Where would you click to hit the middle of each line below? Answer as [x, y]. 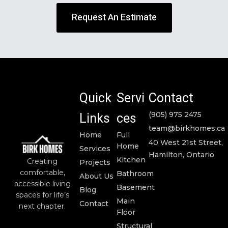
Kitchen [131, 160]
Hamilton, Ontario [181, 155]
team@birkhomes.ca [187, 128]
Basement [136, 187]
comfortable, [42, 173]
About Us [97, 176]
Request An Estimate [114, 18]
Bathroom [135, 174]
